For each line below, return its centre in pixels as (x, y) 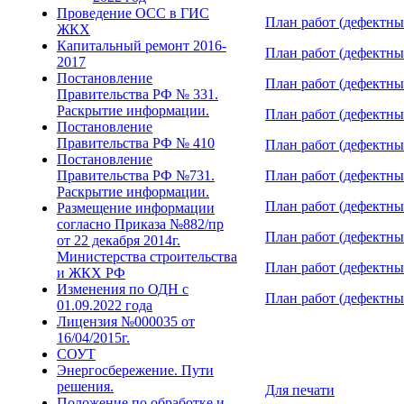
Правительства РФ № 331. (138, 94)
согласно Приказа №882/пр (140, 224)
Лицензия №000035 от (126, 321)
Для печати (300, 390)
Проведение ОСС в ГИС (133, 13)
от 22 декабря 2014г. (119, 240)
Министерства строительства (147, 257)
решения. (85, 386)
